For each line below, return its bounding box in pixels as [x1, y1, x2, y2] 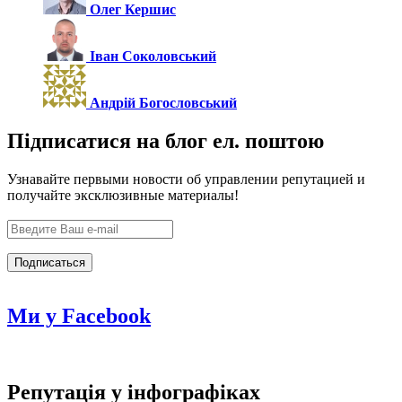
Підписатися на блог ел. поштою [7, 129, 324, 153]
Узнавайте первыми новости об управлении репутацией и [7, 171, 365, 188]
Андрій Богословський [90, 95, 237, 111]
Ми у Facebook [7, 304, 151, 328]
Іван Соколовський [90, 48, 216, 65]
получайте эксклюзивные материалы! [7, 188, 239, 204]
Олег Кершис [90, 2, 176, 18]
